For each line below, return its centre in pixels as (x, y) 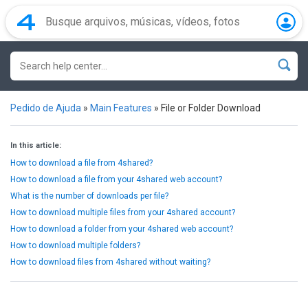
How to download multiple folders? (75, 245)
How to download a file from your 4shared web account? (116, 179)
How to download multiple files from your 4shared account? (123, 212)
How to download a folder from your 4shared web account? (122, 229)
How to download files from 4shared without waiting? (110, 262)
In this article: (36, 145)
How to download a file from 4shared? (81, 163)
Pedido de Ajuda (46, 108)
